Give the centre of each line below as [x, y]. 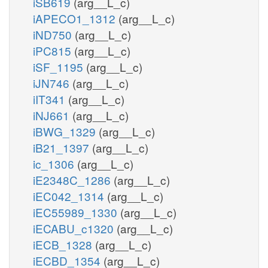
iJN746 [53, 83]
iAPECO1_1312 [76, 18]
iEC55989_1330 [77, 212]
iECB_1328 [64, 244]
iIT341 [51, 99]
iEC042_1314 [70, 196]
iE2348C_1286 [73, 179]
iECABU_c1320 [75, 228]
